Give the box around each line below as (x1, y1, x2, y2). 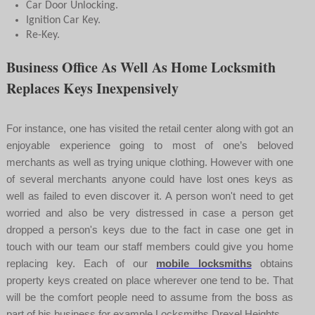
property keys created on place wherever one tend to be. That (6, 274, 293, 286)
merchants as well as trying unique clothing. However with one (6, 155, 293, 168)
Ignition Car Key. (26, 14, 101, 26)
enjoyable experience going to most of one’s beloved (6, 139, 293, 151)
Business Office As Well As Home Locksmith (6, 56, 276, 77)
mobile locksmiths (156, 257, 252, 269)
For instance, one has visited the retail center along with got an (6, 122, 293, 134)
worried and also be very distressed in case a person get (6, 206, 293, 219)
